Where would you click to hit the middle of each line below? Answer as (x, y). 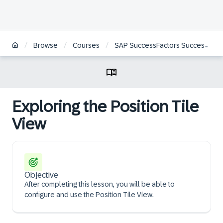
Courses (86, 46)
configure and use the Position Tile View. (89, 195)
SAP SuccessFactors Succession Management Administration (160, 46)
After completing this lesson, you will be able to (100, 184)
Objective (41, 175)
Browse (46, 46)
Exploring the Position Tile (105, 107)
